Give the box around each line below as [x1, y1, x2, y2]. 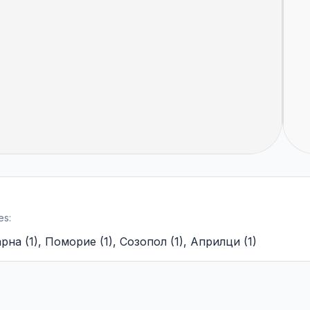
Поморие [45, 235, 96, 249]
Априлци [190, 235, 240, 249]
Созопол [120, 235, 167, 249]
